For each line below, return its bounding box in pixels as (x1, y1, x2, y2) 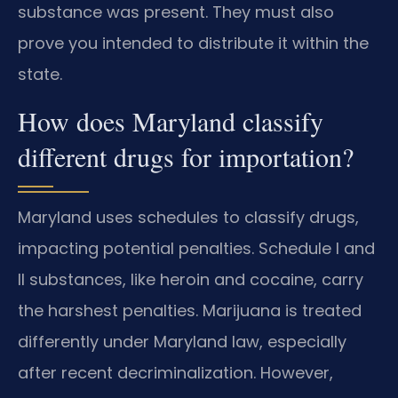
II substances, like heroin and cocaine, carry (18, 267, 363, 291)
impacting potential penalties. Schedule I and (18, 236, 375, 259)
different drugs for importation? (18, 138, 354, 174)
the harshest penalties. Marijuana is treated (18, 298, 362, 322)
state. (18, 63, 62, 86)
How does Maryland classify (18, 102, 323, 139)
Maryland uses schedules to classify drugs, (18, 205, 359, 228)
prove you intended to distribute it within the (18, 32, 369, 55)
